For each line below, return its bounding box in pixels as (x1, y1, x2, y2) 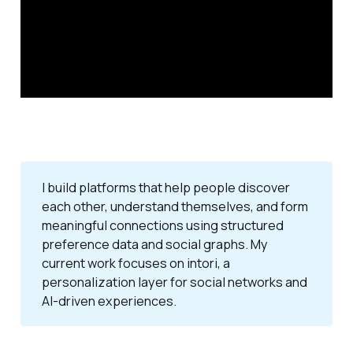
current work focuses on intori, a (41, 254, 230, 272)
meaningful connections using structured (41, 216, 284, 234)
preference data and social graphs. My (41, 235, 268, 253)
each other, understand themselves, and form (41, 197, 308, 215)
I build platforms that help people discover (41, 178, 290, 196)
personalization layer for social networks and (41, 273, 307, 291)
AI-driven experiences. (41, 292, 176, 310)
